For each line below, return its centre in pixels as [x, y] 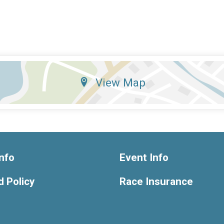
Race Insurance [156, 182]
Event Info [144, 158]
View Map [120, 83]
